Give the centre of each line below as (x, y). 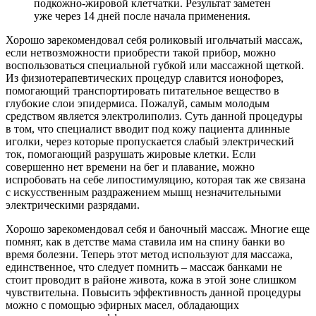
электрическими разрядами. (73, 205)
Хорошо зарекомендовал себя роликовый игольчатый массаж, (154, 40)
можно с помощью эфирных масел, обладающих (122, 305)
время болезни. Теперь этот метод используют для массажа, (149, 255)
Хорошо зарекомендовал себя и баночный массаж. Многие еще (158, 229)
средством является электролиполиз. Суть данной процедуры (154, 116)
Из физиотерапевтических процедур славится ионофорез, (145, 78)
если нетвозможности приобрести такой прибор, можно (141, 53)
